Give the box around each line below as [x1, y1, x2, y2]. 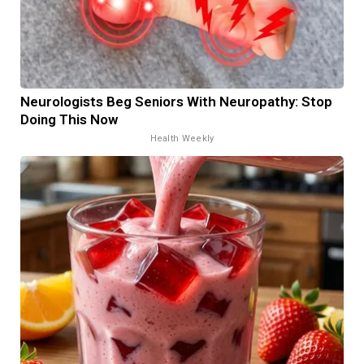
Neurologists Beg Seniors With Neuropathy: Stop [20, 93, 332, 110]
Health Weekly [149, 132, 214, 144]
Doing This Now [20, 110, 118, 128]
